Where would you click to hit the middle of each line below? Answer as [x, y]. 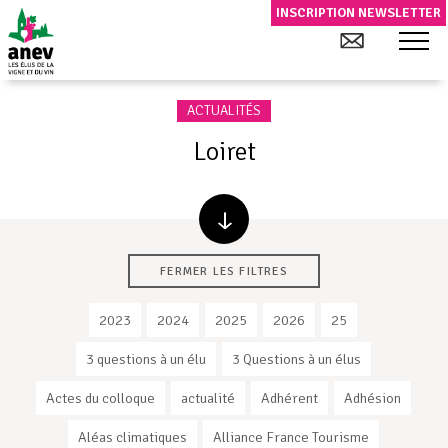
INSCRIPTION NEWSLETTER [358, 12]
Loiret [224, 151]
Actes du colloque [100, 398]
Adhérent [289, 398]
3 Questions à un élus [296, 359]
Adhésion [372, 398]
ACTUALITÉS [224, 110]
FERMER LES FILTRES [224, 271]
